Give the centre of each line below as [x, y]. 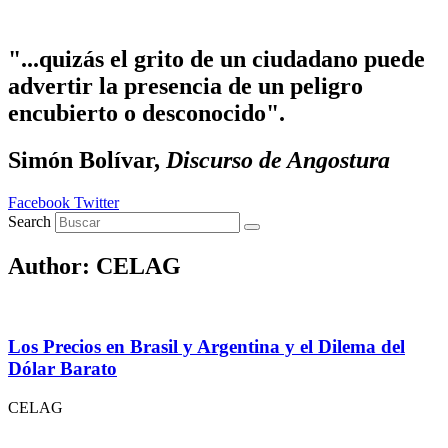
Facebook [39, 202]
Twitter [96, 202]
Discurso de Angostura [278, 159]
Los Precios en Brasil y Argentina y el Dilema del [206, 347]
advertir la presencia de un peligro [185, 85]
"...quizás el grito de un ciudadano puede [216, 58]
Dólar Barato [62, 369]
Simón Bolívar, [87, 159]
